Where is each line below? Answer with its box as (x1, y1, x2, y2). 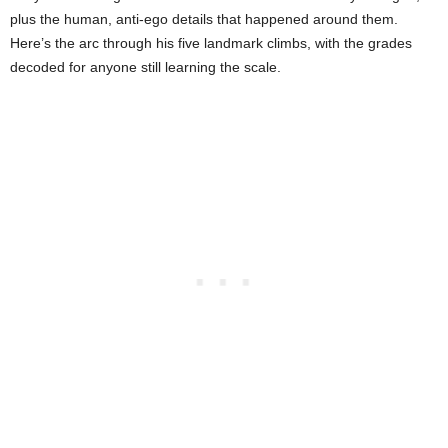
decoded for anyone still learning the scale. (10, 58, 281, 75)
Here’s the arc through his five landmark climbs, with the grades (10, 34, 412, 51)
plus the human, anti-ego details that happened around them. (10, 10, 398, 27)
